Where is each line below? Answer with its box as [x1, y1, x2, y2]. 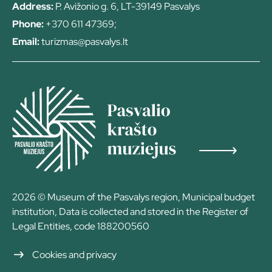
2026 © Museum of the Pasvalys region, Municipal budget [12, 191, 255, 203]
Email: [12, 35, 39, 49]
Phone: [12, 18, 44, 31]
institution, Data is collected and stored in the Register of [12, 205, 248, 218]
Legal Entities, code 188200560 [12, 220, 149, 233]
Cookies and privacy [32, 248, 117, 261]
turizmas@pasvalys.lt [39, 35, 128, 49]
